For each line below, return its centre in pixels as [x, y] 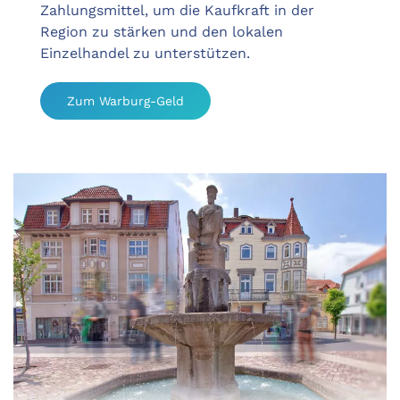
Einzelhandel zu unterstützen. [145, 54]
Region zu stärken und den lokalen [162, 32]
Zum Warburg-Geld [125, 101]
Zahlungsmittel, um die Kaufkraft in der [177, 11]
